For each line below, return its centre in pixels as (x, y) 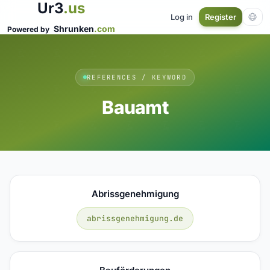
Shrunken (74, 29)
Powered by (29, 29)
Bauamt (135, 107)
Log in (182, 17)
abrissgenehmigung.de (135, 218)
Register (221, 17)
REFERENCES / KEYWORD (137, 77)
